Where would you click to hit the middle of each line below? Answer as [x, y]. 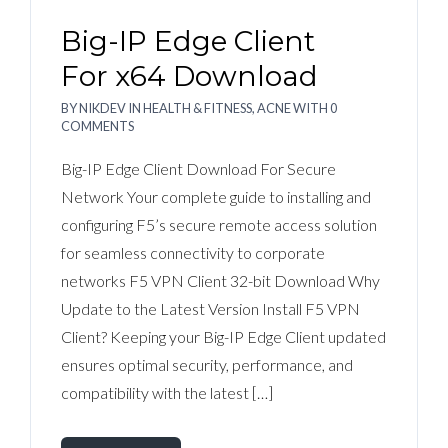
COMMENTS [97, 126]
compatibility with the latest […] [167, 392]
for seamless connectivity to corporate [193, 252]
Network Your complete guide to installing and [216, 196]
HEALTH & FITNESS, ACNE [217, 108]
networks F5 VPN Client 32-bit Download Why [220, 280]
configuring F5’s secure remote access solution [219, 224]
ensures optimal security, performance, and [207, 364]
